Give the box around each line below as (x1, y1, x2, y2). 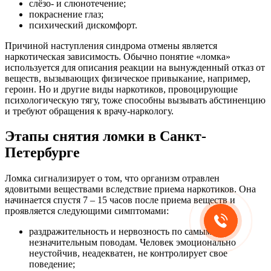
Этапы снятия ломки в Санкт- (5, 128, 206, 145)
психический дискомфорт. (29, 19, 137, 30)
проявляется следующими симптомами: (5, 206, 169, 217)
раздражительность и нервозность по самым (29, 226, 212, 237)
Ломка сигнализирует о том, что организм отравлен (5, 173, 220, 184)
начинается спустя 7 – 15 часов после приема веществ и (5, 195, 235, 206)
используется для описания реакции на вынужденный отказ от (5, 62, 265, 73)
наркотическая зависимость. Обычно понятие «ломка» (5, 51, 230, 62)
